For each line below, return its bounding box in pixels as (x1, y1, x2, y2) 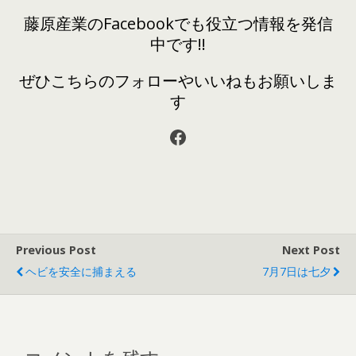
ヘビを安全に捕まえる (25, 264, 137, 280)
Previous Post (16, 242, 96, 258)
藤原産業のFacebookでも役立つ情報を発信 (23, 13, 333, 35)
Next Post (282, 242, 340, 258)
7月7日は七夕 (262, 264, 331, 280)
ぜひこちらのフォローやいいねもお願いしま (19, 70, 337, 92)
